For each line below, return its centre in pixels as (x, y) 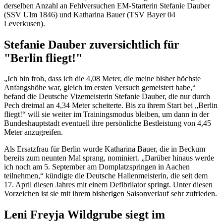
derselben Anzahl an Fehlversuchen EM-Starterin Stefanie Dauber (107, 5)
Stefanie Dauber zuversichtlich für (92, 44)
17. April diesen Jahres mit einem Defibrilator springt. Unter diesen (108, 185)
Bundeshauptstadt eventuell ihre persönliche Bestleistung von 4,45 (108, 123)
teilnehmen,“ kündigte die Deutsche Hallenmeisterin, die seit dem (106, 176)
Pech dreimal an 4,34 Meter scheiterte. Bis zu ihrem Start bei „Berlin (111, 106)
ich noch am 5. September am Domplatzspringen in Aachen (97, 167)
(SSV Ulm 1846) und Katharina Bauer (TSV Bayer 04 (90, 14)
